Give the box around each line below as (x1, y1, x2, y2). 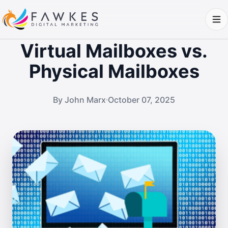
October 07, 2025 (108, 95, 175, 105)
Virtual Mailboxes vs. (20, 40, 208, 62)
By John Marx (53, 95, 106, 105)
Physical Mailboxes (28, 60, 199, 82)
